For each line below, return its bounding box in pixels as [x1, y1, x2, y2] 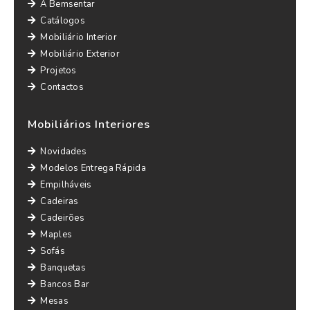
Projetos [40, 64, 77, 77]
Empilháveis [40, 179, 92, 191]
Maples [40, 228, 73, 241]
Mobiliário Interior [40, 31, 118, 44]
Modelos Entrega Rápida [40, 162, 146, 174]
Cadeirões [40, 212, 85, 224]
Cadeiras [40, 195, 79, 208]
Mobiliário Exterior [40, 48, 120, 60]
